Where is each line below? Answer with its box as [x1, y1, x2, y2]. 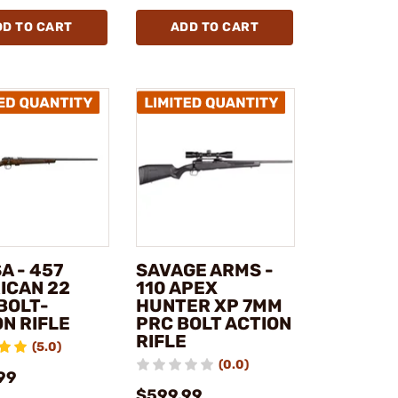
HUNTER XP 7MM [135, 295, 283, 317]
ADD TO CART [170, 19, 259, 35]
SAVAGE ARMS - [135, 259, 274, 282]
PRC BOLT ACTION [135, 313, 291, 335]
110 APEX [135, 277, 218, 299]
